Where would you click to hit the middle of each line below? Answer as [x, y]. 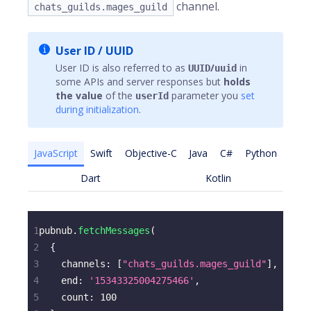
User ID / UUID [94, 51]
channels [83, 264]
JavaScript [56, 153]
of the [119, 95]
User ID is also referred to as [122, 68]
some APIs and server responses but [140, 82]
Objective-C [151, 153]
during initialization [97, 109]
